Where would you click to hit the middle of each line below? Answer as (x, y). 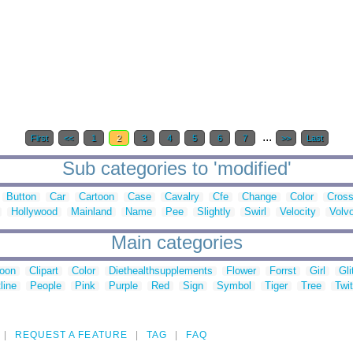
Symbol (234, 286)
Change (259, 197)
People (46, 286)
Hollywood (34, 212)
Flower (241, 271)
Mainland (91, 212)
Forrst (283, 271)
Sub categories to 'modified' (176, 169)
